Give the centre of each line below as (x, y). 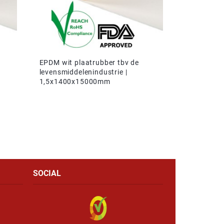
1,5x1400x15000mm (75, 81)
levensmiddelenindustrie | (83, 72)
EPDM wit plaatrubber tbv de (89, 62)
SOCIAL (47, 173)
